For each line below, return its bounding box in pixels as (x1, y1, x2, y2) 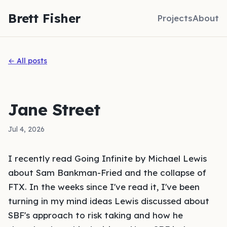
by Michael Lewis (133, 153, 207, 164)
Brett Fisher (8, 11, 81, 26)
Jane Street (8, 99, 100, 120)
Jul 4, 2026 (8, 125, 45, 134)
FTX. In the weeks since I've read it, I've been (8, 181, 200, 192)
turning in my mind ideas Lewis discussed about (8, 196, 209, 206)
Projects (157, 13, 193, 23)
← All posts (8, 56, 47, 65)
